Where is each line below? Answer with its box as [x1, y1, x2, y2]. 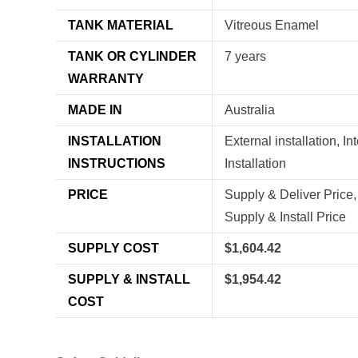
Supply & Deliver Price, [225, 188, 356, 202]
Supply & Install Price [225, 210, 346, 225]
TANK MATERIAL [68, 18, 173, 33]
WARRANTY [68, 72, 144, 86]
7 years [225, 50, 266, 64]
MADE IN [68, 103, 122, 117]
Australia [225, 103, 275, 117]
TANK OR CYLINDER [68, 50, 197, 64]
